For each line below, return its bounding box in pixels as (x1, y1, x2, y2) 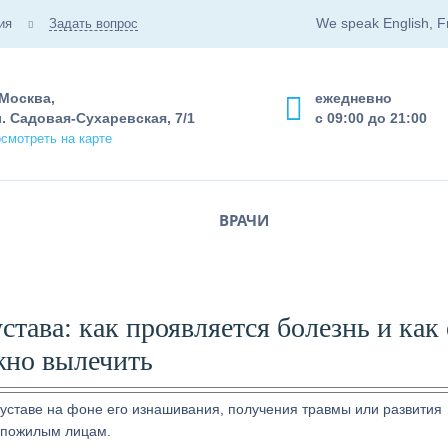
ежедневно (315, 90, 392, 106)
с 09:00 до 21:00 (315, 110, 427, 126)
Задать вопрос (49, 16, 138, 31)
